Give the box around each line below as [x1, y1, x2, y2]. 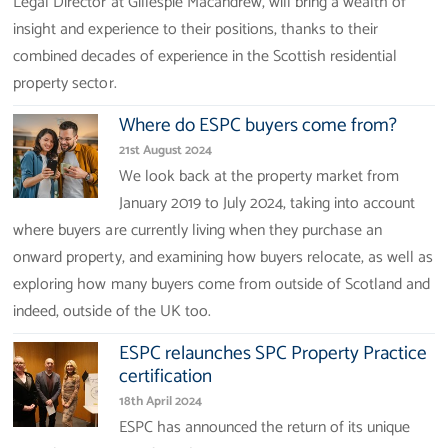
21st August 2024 [118, 139, 212, 161]
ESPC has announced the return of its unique [118, 414, 411, 442]
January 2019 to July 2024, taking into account [118, 190, 416, 218]
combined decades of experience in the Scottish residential [13, 43, 398, 71]
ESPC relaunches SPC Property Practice [118, 338, 428, 370]
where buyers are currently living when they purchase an [13, 217, 383, 245]
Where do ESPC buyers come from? [118, 110, 398, 142]
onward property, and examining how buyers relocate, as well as [13, 244, 434, 272]
